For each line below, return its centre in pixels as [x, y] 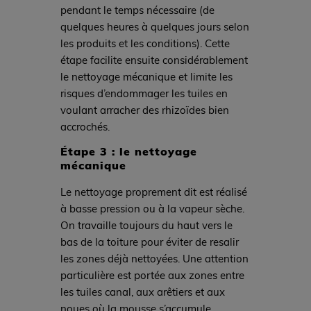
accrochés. [85, 126]
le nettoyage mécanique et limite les [146, 76]
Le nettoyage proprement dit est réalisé [153, 192]
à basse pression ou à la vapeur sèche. [152, 209]
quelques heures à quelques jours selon [154, 26]
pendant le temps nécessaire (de [137, 9]
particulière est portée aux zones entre [152, 275]
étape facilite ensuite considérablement [154, 59]
